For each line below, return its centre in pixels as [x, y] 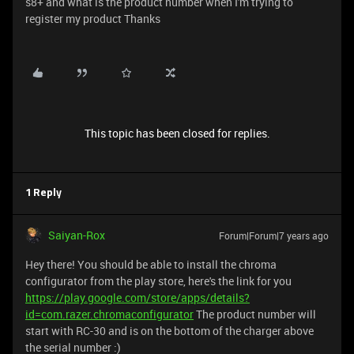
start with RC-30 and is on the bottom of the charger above [169, 331]
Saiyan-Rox [77, 235]
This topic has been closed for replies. [177, 133]
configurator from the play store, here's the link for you [158, 281]
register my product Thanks [93, 19]
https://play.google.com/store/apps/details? [137, 298]
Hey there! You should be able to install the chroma [151, 264]
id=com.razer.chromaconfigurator [109, 314]
